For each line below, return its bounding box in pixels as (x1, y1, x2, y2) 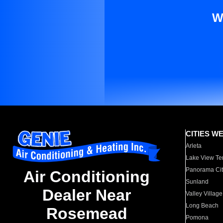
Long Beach (186, 202, 219, 209)
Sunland (186, 178, 209, 185)
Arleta (186, 142, 202, 149)
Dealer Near (42, 186, 131, 205)
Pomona (186, 214, 209, 221)
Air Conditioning (23, 168, 150, 186)
